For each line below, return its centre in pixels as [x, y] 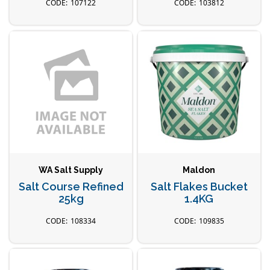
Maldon [199, 170]
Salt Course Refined [71, 186]
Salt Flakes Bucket [199, 186]
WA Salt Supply [71, 170]
